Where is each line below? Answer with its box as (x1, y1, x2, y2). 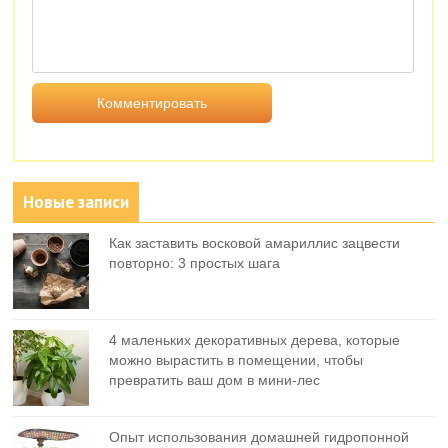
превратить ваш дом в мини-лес (109, 371, 321, 388)
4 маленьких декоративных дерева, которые (109, 331, 401, 348)
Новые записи (23, 190, 130, 213)
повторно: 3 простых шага (109, 254, 281, 271)
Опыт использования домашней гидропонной (109, 428, 410, 445)
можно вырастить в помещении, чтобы (109, 351, 364, 368)
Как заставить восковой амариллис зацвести (109, 234, 401, 251)
